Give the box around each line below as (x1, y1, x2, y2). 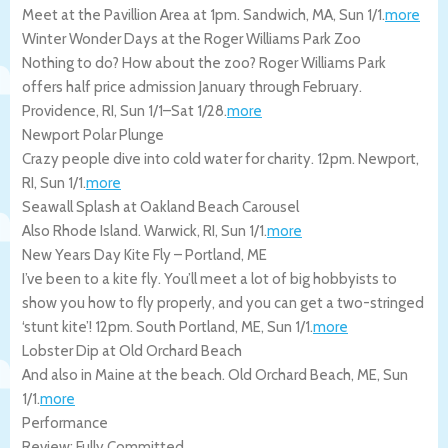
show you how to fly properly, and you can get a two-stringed (22, 293, 424, 312)
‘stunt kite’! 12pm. (22, 317, 136, 336)
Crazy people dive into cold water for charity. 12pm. (22, 149, 358, 168)
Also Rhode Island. (22, 221, 144, 240)
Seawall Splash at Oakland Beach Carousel (22, 197, 299, 216)
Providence (22, 101, 96, 120)
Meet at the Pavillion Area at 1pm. (22, 5, 243, 24)
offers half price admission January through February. (22, 77, 362, 96)
